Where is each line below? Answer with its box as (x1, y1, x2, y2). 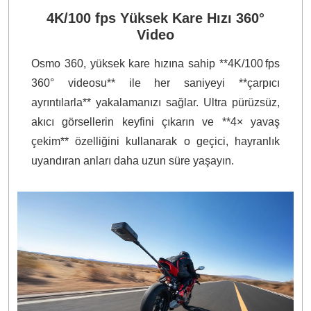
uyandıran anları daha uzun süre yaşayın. (31, 154, 234, 167)
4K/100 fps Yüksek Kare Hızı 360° (47, 10, 264, 26)
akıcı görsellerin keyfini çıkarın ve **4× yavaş (31, 115, 280, 128)
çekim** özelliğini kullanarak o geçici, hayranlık (31, 135, 280, 147)
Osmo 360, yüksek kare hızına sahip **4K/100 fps (31, 57, 280, 69)
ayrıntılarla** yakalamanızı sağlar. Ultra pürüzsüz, (31, 96, 280, 108)
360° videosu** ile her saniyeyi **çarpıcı (31, 76, 280, 89)
